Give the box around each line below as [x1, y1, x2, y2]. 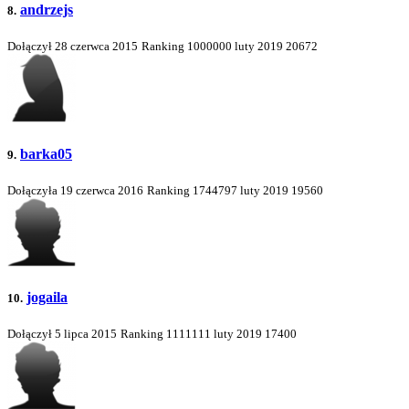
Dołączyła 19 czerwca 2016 [7, 183, 143, 197]
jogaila [26, 289, 68, 306]
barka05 [20, 145, 72, 162]
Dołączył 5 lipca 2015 [7, 327, 117, 341]
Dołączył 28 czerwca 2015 [7, 39, 138, 54]
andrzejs [20, 2, 73, 18]
